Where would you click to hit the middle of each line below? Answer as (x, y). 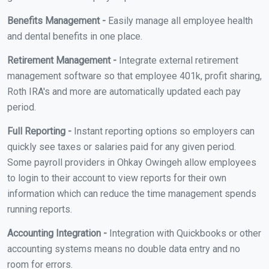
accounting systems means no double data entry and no (124, 249)
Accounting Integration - (57, 233)
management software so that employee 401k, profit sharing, (134, 76)
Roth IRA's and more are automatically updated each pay (124, 91)
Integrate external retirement (177, 60)
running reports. (40, 209)
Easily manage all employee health (179, 20)
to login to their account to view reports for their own (117, 178)
